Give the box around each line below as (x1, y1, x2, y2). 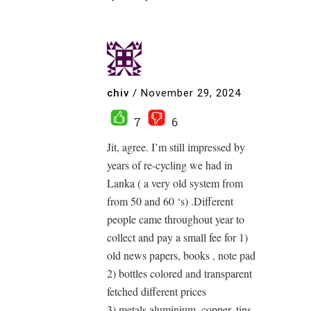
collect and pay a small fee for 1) (107, 230, 248, 244)
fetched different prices (107, 284, 206, 299)
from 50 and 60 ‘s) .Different (107, 194, 233, 208)
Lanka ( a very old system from (107, 176, 243, 190)
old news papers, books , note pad (107, 248, 255, 262)
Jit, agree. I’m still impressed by (107, 140, 245, 154)
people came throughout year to (107, 212, 244, 226)
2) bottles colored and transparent (107, 266, 252, 280)
